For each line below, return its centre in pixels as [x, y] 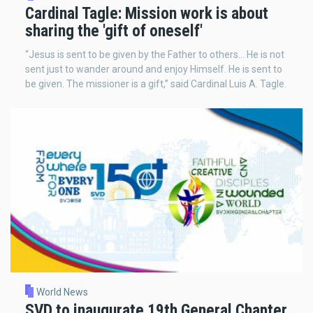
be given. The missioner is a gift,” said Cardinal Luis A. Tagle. [156, 83]
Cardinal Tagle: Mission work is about [147, 14]
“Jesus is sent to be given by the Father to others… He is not [155, 54]
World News [62, 292]
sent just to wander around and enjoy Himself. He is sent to [154, 69]
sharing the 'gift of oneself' [114, 31]
